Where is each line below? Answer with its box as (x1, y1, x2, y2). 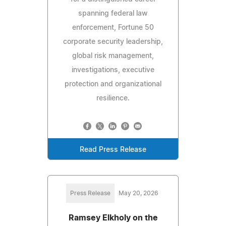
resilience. (96, 94, 130, 102)
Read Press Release (80, 146, 146, 153)
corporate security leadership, (63, 38, 163, 45)
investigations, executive (72, 66, 154, 74)
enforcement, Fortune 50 (72, 24, 154, 31)
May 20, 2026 (118, 190, 158, 196)
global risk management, (72, 52, 154, 60)
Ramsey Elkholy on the (68, 213, 158, 222)
